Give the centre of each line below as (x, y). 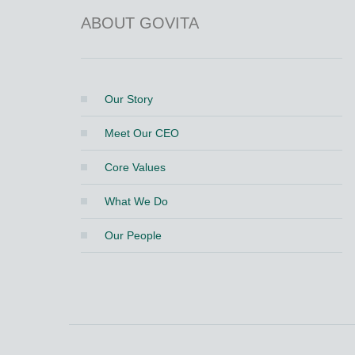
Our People (133, 235)
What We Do (136, 201)
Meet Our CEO (142, 133)
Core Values (135, 167)
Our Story (129, 99)
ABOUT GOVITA (140, 23)
